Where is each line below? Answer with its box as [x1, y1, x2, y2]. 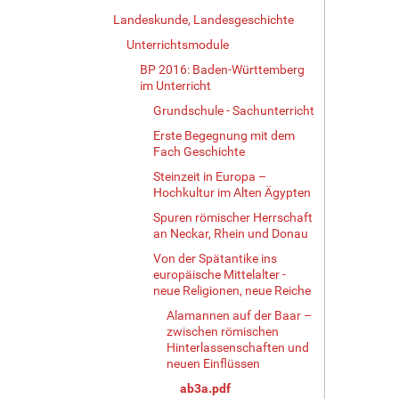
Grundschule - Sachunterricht [153, 102, 314, 118]
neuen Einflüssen [167, 355, 260, 370]
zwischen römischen [167, 323, 279, 338]
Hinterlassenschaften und [167, 339, 309, 354]
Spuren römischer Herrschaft [153, 209, 313, 224]
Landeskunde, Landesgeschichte [113, 12, 294, 27]
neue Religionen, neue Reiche [153, 282, 311, 297]
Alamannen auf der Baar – [167, 307, 312, 322]
